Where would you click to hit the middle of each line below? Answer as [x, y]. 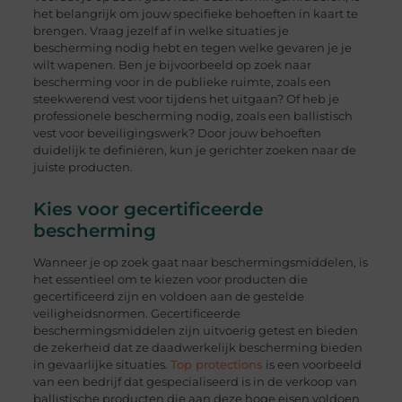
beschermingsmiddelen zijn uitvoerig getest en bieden [195, 331]
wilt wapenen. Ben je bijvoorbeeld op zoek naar [172, 64]
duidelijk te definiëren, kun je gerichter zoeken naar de [194, 149]
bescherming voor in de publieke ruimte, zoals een [182, 81]
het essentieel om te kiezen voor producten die [170, 280]
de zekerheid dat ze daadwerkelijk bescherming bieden [197, 348]
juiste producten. [83, 166]
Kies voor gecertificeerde [148, 209]
